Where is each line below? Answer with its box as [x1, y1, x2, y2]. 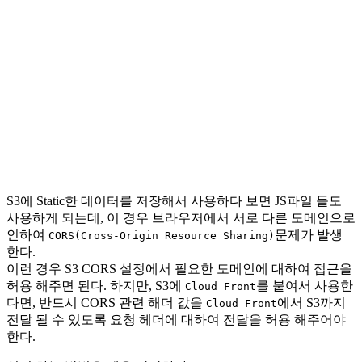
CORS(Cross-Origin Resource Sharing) [48, 229, 275, 242]
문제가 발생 [275, 227, 343, 242]
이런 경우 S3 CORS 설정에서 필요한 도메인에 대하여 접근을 [6, 261, 352, 276]
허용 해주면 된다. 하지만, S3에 [6, 278, 185, 293]
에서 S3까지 [277, 295, 346, 309]
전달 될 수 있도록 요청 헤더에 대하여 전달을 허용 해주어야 [6, 312, 346, 326]
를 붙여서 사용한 [256, 278, 353, 293]
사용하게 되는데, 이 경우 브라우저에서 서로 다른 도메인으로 [6, 210, 356, 225]
